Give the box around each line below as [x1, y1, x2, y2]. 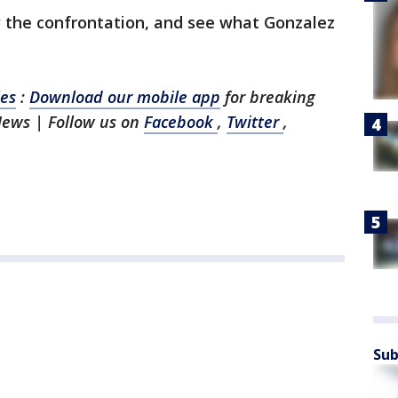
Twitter [227, 111, 283, 132]
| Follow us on [35, 111, 144, 132]
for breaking [225, 86, 315, 107]
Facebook [144, 111, 218, 132]
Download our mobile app [29, 86, 220, 107]
